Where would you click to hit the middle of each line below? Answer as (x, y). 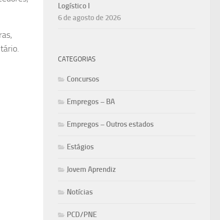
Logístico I (74, 6)
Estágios (80, 147)
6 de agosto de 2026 (89, 18)
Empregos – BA (91, 102)
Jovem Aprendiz (91, 170)
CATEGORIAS (77, 59)
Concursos (83, 79)
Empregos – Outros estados (110, 124)
